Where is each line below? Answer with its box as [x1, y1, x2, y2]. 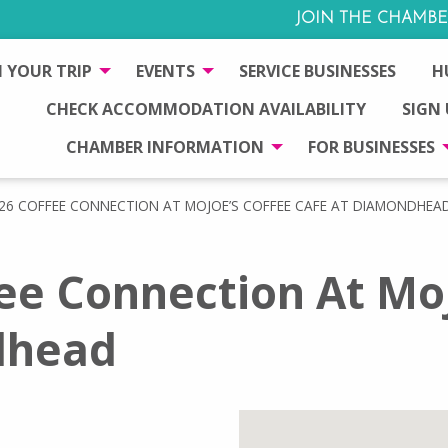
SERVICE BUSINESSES [239, 59, 396, 82]
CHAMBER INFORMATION [65, 136, 264, 159]
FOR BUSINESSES [307, 136, 435, 159]
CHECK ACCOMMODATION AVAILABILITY [46, 97, 366, 120]
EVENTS [136, 59, 195, 82]
